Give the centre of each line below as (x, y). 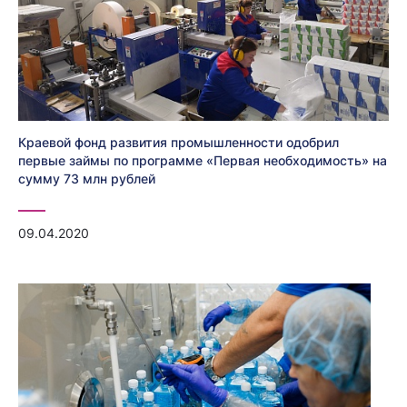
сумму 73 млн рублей (87, 179)
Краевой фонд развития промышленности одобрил (179, 143)
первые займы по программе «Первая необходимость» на (203, 161)
